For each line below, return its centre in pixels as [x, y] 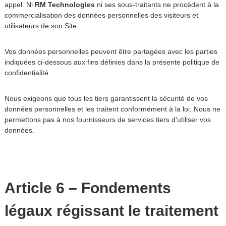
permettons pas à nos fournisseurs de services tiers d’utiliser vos [107, 120]
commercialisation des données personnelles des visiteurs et [101, 15]
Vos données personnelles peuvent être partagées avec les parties [111, 51]
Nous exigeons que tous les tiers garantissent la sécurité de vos [106, 98]
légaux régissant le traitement [111, 211]
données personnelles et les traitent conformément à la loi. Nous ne [112, 109]
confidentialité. [27, 73]
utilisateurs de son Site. [41, 26]
